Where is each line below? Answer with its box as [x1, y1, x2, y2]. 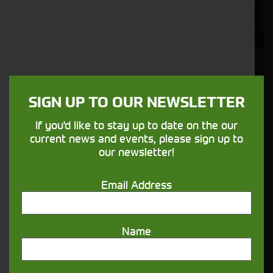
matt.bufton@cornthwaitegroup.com [9, 144, 185, 158]
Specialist [9, 112, 71, 130]
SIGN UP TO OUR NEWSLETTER [28, 93, 245, 111]
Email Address [101, 178, 172, 191]
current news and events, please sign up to [30, 132, 243, 145]
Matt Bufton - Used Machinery [9, 95, 196, 113]
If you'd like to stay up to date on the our [35, 118, 238, 132]
